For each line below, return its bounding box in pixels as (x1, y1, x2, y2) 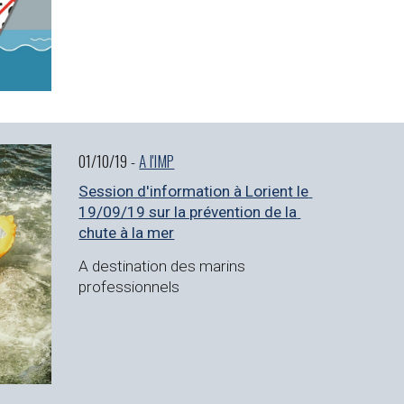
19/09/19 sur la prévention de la (78, 203, 298, 222)
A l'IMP (139, 149, 175, 172)
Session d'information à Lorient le (78, 182, 309, 201)
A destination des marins (78, 256, 246, 275)
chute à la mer (78, 224, 175, 243)
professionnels (78, 277, 180, 296)
